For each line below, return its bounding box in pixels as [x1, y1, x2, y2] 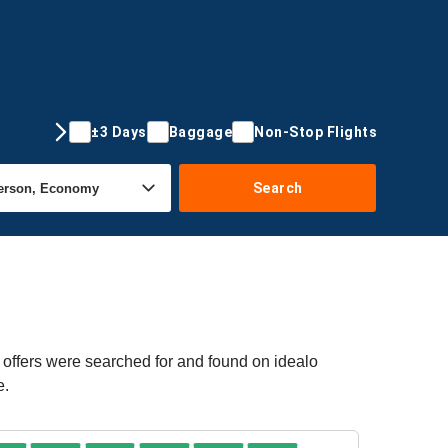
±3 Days [91, 123, 147, 140]
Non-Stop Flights [254, 123, 377, 140]
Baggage [168, 123, 232, 140]
